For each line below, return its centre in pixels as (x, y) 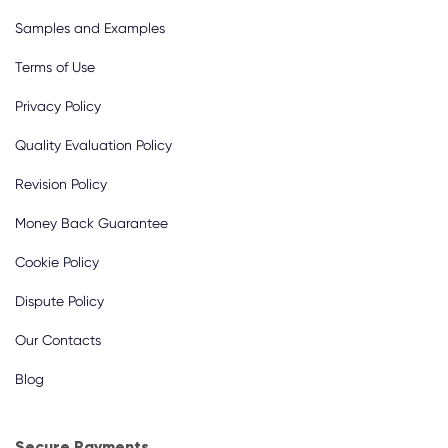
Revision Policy (61, 184)
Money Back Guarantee (91, 223)
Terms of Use (55, 67)
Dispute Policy (59, 301)
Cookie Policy (57, 262)
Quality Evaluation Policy (93, 145)
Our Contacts (58, 340)
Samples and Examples (90, 28)
